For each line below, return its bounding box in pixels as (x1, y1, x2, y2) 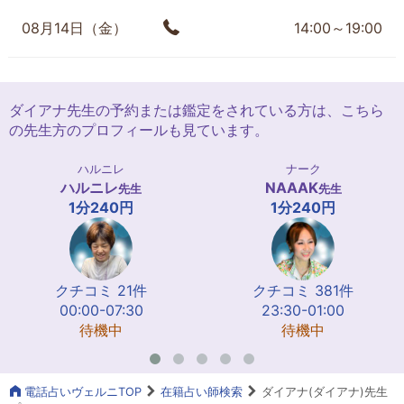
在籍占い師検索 (161, 384, 243, 399)
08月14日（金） (22, 19, 127, 37)
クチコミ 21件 (55, 280, 147, 299)
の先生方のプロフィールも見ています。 (9, 120, 269, 139)
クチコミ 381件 (252, 280, 353, 299)
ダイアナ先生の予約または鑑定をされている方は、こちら (9, 100, 384, 119)
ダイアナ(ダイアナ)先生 (258, 384, 388, 399)
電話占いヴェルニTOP (21, 384, 142, 399)
